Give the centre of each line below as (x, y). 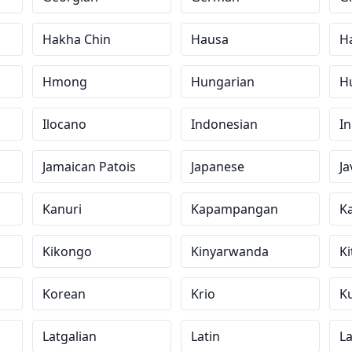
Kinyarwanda (229, 251)
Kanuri (62, 209)
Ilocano (65, 124)
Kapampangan (234, 209)
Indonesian (224, 124)
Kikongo (68, 251)
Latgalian (70, 336)
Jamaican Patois (90, 167)
